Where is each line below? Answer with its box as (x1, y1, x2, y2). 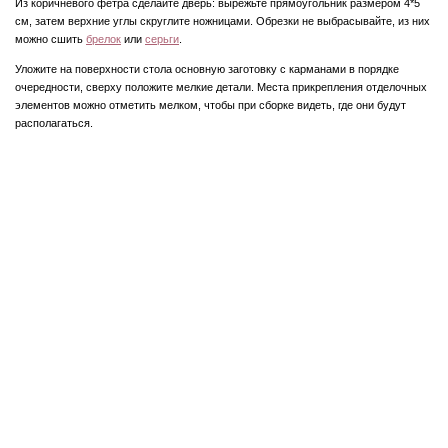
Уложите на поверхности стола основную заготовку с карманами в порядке (15, 62, 399, 75)
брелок (86, 33, 121, 46)
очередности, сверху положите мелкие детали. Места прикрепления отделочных (15, 80, 427, 93)
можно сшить (15, 33, 86, 46)
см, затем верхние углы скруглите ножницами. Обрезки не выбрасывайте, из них (15, 15, 430, 28)
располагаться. (15, 116, 93, 129)
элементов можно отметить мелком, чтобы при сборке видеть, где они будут (15, 98, 406, 111)
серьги (145, 33, 179, 46)
